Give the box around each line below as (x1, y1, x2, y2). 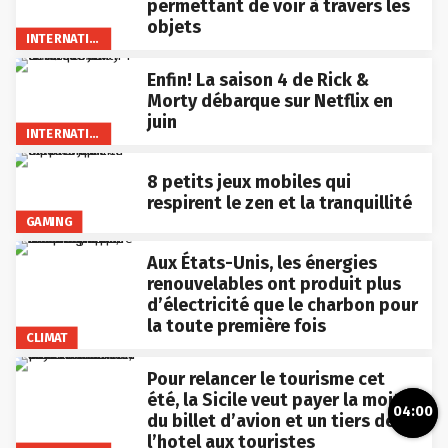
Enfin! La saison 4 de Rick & (146, 68, 369, 91)
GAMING (25, 213, 73, 229)
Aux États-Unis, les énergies (146, 251, 377, 274)
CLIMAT (25, 329, 69, 345)
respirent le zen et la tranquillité (146, 191, 412, 214)
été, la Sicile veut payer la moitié (146, 388, 416, 411)
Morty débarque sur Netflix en (146, 89, 393, 112)
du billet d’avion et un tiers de (146, 409, 395, 432)
